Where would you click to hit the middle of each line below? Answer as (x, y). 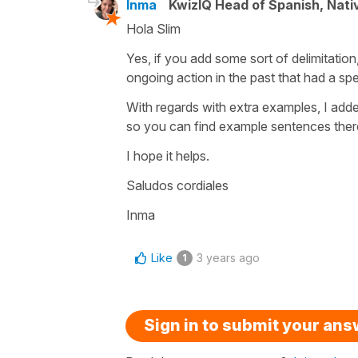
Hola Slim (155, 28)
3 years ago (228, 257)
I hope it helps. (168, 155)
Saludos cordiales (177, 185)
